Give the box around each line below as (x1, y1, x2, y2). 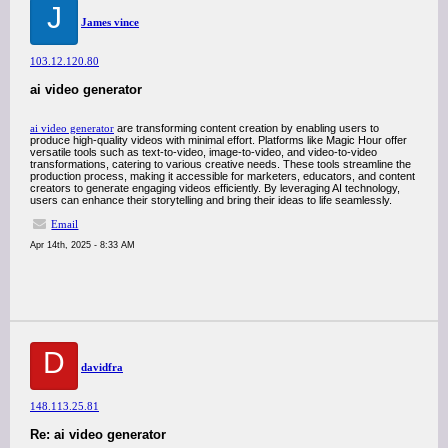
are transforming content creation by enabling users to (114, 122, 379, 134)
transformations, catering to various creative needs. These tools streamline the (30, 158, 411, 170)
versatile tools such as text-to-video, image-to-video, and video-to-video (30, 146, 377, 158)
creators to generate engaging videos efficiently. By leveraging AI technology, (30, 182, 400, 194)
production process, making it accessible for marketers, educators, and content (30, 170, 415, 182)
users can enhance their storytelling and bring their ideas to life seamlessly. (30, 194, 392, 206)
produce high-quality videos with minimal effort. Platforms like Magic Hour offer (30, 134, 407, 146)
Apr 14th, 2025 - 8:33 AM (30, 240, 135, 250)
